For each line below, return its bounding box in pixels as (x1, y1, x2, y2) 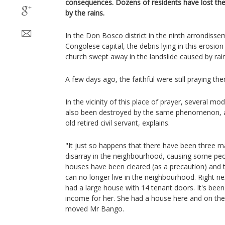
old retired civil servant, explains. (65, 118, 170, 128)
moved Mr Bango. (65, 204, 124, 213)
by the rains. (65, 8, 104, 18)
